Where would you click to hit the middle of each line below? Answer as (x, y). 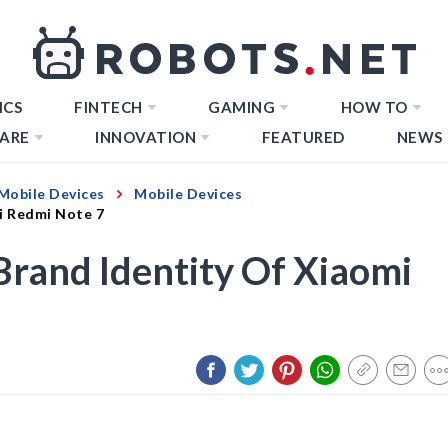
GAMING (241, 107)
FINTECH (108, 107)
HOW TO (374, 107)
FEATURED (303, 137)
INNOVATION (145, 137)
